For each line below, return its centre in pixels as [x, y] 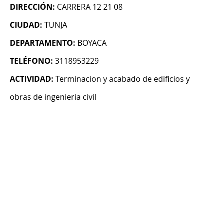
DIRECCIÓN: [32, 7]
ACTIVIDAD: [32, 79]
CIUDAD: [26, 25]
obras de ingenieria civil [53, 97]
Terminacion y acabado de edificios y [123, 79]
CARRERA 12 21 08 [90, 7]
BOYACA [92, 43]
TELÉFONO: [31, 61]
